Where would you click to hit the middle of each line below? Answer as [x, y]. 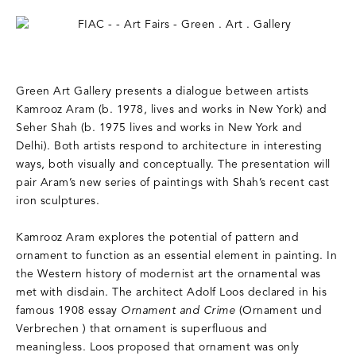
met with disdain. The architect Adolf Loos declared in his [171, 292]
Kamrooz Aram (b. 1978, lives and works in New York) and [172, 110]
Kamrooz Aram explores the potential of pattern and [157, 238]
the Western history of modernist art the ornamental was [168, 274]
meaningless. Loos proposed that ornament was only [158, 347]
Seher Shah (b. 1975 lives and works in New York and [159, 128]
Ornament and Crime [178, 311]
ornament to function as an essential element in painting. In [176, 256]
